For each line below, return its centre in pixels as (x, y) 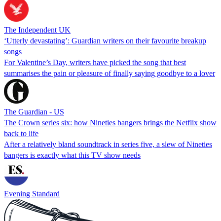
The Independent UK (37, 30)
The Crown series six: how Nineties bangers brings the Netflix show (110, 122)
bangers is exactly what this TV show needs (72, 155)
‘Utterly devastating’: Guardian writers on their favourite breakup (105, 40)
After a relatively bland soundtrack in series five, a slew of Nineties (108, 144)
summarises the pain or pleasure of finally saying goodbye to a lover (110, 73)
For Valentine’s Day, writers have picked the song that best (95, 62)
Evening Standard (32, 193)
